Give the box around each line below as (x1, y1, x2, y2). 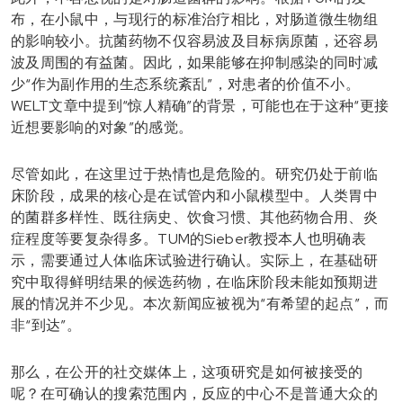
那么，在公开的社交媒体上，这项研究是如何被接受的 (11, 362, 363, 381)
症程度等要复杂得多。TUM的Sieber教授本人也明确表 (11, 228, 366, 248)
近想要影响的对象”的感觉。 (11, 117, 193, 137)
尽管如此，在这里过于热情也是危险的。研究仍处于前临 (11, 164, 379, 184)
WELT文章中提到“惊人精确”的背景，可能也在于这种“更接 (11, 95, 390, 115)
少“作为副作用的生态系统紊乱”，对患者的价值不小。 (11, 74, 360, 94)
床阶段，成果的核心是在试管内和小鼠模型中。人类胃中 (11, 185, 379, 205)
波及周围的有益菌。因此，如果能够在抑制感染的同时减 (11, 52, 379, 72)
